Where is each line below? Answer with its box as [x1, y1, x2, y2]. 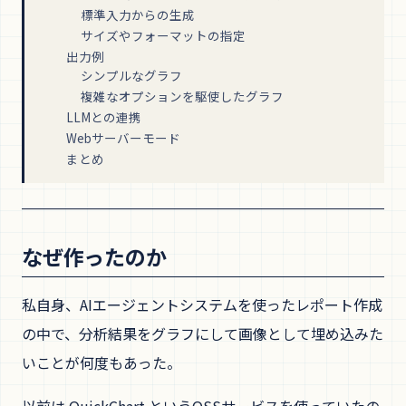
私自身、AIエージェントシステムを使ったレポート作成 [22, 294, 382, 315]
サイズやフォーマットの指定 [81, 25, 246, 44]
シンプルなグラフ [81, 65, 182, 84]
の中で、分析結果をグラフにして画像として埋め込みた [22, 323, 383, 344]
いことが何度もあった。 [22, 352, 181, 373]
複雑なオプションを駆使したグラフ [81, 86, 284, 105]
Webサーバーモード [66, 128, 180, 147]
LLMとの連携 [66, 107, 141, 126]
